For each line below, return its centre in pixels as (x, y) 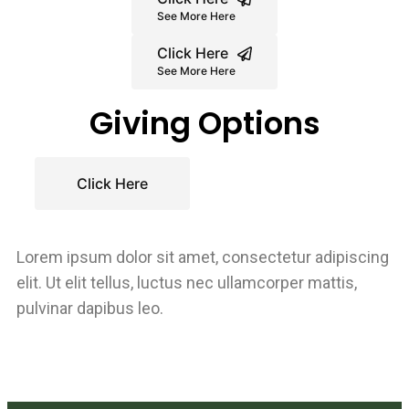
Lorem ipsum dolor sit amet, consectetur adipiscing (203, 257)
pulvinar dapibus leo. (90, 308)
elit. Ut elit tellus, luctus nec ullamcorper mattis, (187, 282)
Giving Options (204, 123)
